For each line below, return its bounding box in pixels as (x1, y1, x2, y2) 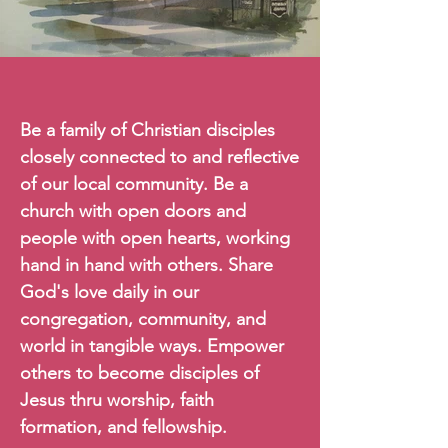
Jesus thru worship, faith (20, 389, 214, 411)
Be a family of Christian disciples (20, 119, 275, 141)
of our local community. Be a (20, 173, 248, 195)
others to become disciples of (20, 362, 259, 384)
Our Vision (88, 68, 232, 105)
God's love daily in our (20, 281, 199, 303)
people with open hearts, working (20, 227, 290, 249)
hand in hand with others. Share (20, 254, 273, 276)
